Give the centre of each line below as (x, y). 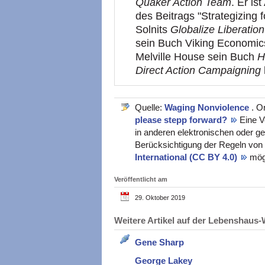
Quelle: (150, 107)
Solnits (153, 30)
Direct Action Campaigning (198, 70)
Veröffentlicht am (141, 179)
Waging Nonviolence (208, 107)
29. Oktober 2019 (160, 198)
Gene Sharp (159, 242)
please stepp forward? (182, 120)
